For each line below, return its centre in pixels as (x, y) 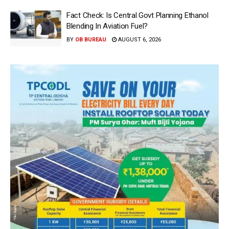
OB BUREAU (91, 39)
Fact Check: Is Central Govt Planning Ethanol (138, 15)
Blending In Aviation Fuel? (107, 26)
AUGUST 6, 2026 (139, 39)
